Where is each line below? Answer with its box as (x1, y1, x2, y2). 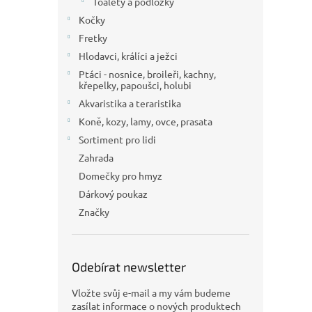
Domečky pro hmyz (79, 169, 162, 182)
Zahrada (79, 151, 114, 164)
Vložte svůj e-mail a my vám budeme (72, 286, 231, 299)
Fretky (79, 31, 107, 44)
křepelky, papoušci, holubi (79, 79, 192, 91)
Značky (79, 205, 109, 218)
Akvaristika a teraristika (79, 97, 181, 109)
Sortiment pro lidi (79, 133, 156, 146)
